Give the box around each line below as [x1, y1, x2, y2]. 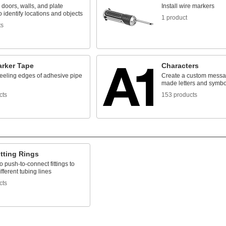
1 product [161, 14, 187, 21]
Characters [161, 62, 199, 70]
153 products [161, 91, 197, 98]
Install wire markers [161, 3, 214, 10]
